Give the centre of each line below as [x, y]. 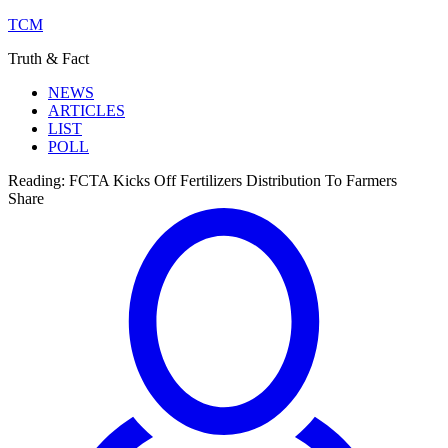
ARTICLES [86, 110]
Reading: [36, 180]
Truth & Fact [48, 58]
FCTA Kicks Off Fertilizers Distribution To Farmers [235, 180]
